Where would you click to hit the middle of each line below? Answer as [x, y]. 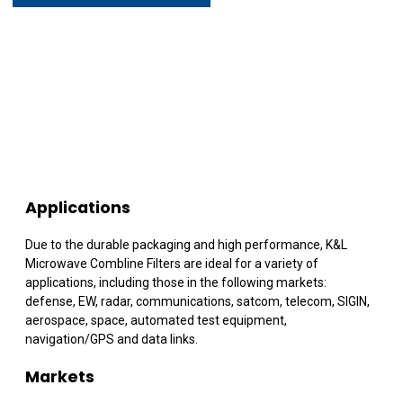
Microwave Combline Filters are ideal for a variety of [172, 264]
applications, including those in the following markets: [176, 283]
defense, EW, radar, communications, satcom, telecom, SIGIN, [197, 302]
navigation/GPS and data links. [112, 340]
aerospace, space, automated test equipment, [156, 321]
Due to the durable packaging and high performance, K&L [186, 245]
